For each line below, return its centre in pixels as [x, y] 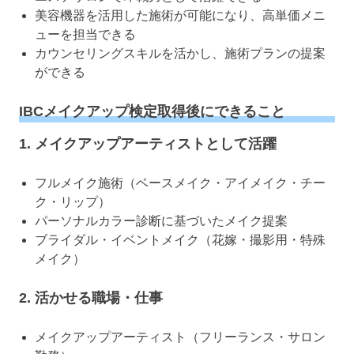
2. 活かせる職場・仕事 [91, 298]
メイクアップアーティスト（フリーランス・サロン [180, 337]
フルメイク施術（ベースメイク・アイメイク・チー [180, 183]
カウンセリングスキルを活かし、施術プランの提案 [180, 54]
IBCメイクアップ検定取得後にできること [152, 112]
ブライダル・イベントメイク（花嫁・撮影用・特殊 [180, 239]
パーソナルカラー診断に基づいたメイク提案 [161, 220]
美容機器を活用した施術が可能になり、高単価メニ [180, 16]
